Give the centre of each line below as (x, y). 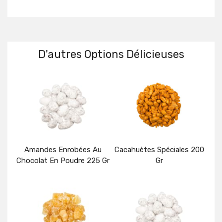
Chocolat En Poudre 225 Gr (63, 161)
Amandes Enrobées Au (63, 150)
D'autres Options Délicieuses (111, 55)
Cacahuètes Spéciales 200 (159, 150)
